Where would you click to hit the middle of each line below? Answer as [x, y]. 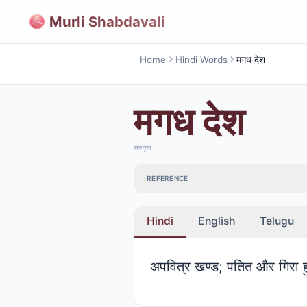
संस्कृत [143, 147]
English [217, 221]
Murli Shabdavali [107, 21]
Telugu [277, 221]
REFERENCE [168, 179]
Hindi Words [201, 59]
